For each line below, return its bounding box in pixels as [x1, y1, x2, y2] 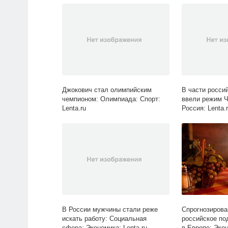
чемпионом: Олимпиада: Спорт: [62, 95, 160, 103]
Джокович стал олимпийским [62, 86, 152, 94]
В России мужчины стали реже [62, 206, 158, 214]
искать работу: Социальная [62, 215, 147, 223]
